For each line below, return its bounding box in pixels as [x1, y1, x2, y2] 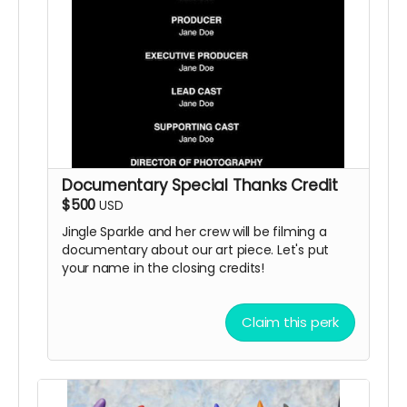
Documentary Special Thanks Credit [61, 174, 339, 196]
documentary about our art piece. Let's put [61, 240, 330, 259]
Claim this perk [242, 313, 339, 333]
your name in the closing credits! [61, 258, 265, 277]
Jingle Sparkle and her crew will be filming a [61, 222, 327, 241]
